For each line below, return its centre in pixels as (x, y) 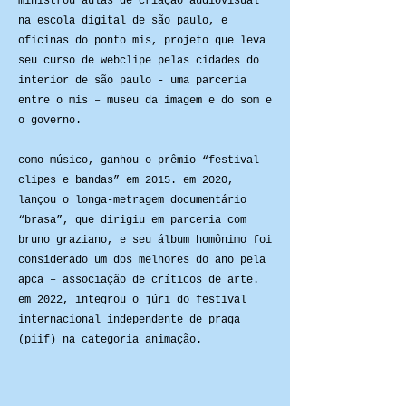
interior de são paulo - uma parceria (132, 81)
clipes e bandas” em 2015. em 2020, (126, 180)
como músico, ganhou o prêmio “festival (139, 160)
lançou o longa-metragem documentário (132, 200)
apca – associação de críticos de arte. (139, 280)
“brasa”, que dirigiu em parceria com (132, 220)
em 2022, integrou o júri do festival (132, 300)
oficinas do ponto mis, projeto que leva (142, 41)
